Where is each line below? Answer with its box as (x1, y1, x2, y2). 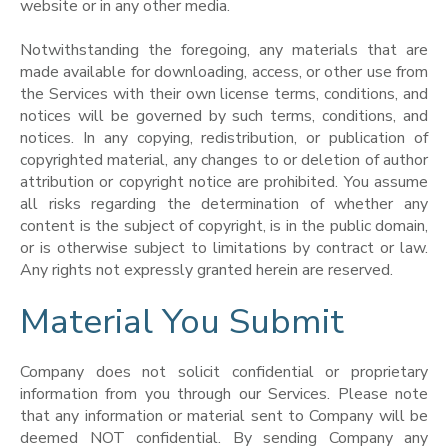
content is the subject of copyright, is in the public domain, (20, 215, 428, 238)
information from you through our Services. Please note (20, 383, 428, 406)
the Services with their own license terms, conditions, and (20, 83, 428, 106)
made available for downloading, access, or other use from (20, 61, 428, 84)
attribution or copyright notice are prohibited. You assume (20, 171, 428, 194)
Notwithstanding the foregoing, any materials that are (20, 39, 428, 62)
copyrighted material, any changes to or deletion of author (20, 149, 428, 172)
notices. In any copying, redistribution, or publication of (20, 127, 428, 150)
